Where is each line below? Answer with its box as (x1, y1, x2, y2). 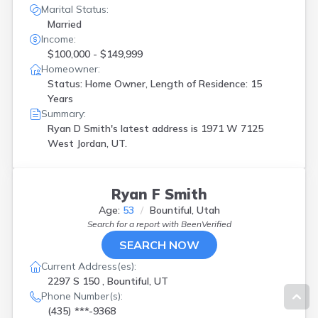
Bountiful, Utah (149, 204, 220, 216)
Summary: (41, 107, 86, 120)
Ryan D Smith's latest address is (48, 122, 201, 135)
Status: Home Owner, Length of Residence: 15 (48, 77, 262, 90)
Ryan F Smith (111, 185, 207, 203)
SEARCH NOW (119, 238, 199, 252)
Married (48, 18, 82, 31)
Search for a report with (87, 219, 181, 229)
